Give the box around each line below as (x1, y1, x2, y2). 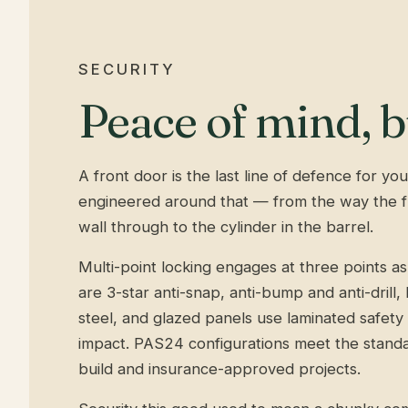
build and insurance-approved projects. (78, 360, 361, 378)
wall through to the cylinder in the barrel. (78, 218, 373, 236)
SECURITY (78, 60, 176, 78)
